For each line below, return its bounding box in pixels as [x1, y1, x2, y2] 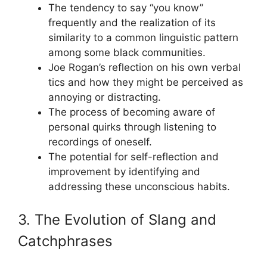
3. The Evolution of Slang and [18, 211, 216, 228]
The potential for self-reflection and [48, 150, 219, 163]
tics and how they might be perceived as [48, 76, 243, 88]
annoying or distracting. [48, 91, 161, 103]
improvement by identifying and [48, 165, 200, 178]
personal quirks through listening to [48, 120, 216, 133]
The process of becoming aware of [48, 105, 215, 118]
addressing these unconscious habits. [48, 180, 230, 193]
